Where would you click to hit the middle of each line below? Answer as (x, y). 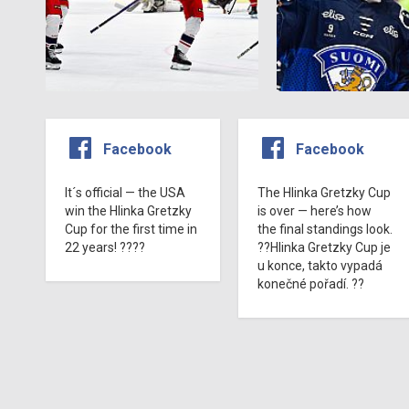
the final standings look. (325, 229)
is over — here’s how (314, 210)
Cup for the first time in (131, 229)
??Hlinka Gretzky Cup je (324, 247)
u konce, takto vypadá (320, 265)
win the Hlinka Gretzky (128, 210)
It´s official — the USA (125, 192)
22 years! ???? (105, 247)
